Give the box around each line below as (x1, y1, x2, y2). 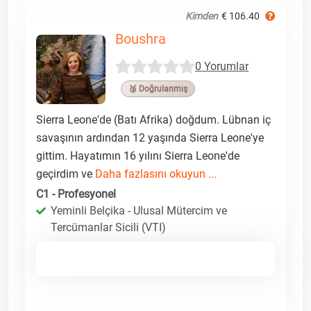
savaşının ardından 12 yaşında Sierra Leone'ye (36, 131, 264, 144)
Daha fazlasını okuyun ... (95, 167, 217, 180)
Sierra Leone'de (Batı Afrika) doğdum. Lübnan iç (36, 112, 271, 126)
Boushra (115, 30, 166, 47)
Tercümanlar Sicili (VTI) (51, 220, 166, 234)
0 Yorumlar (195, 60, 249, 74)
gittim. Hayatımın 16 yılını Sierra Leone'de (36, 149, 239, 162)
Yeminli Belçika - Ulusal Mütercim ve (51, 203, 227, 217)
